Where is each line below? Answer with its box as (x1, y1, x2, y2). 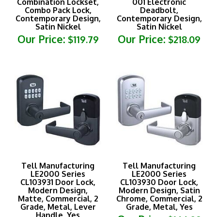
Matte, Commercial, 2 (17, 184, 98, 194)
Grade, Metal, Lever (20, 192, 96, 202)
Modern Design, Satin (118, 175, 200, 186)
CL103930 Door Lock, (120, 167, 198, 177)
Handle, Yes (36, 200, 80, 210)
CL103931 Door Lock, (20, 167, 95, 177)
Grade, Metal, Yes (125, 192, 193, 202)
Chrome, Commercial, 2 (116, 184, 202, 194)
